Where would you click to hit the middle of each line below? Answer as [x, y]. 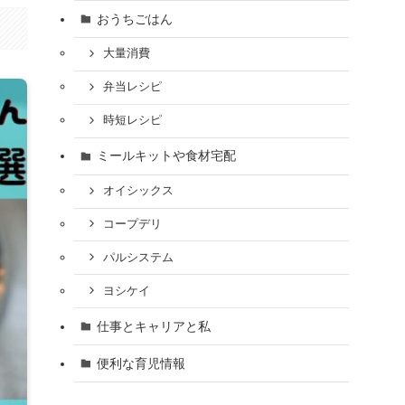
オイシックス [138, 191]
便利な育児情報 [141, 363]
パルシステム [138, 257]
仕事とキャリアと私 [153, 326]
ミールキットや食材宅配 [166, 156]
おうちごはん [134, 19]
